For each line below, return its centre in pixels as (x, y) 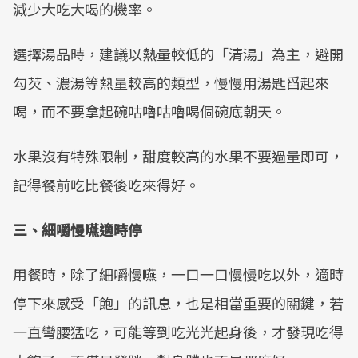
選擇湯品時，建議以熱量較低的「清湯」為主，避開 (178, 54)
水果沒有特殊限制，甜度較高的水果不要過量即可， (178, 156)
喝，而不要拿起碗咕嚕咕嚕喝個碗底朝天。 (149, 111)
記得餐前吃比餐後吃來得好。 (106, 185)
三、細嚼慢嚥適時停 (78, 229)
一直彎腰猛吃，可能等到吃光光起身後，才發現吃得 (178, 332)
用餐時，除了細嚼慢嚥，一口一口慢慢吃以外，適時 (178, 274)
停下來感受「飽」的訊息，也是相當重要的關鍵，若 (178, 303)
